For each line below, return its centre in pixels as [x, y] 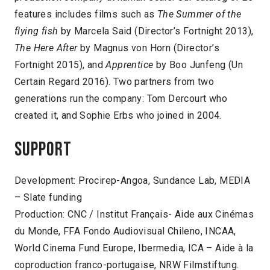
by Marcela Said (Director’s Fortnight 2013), [156, 31]
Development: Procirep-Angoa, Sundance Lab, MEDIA [133, 180]
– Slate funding [49, 197]
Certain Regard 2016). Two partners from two [115, 81]
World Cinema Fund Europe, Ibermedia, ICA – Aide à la [134, 248]
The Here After [47, 48]
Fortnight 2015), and [60, 64]
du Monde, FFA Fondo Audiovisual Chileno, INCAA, [125, 231]
